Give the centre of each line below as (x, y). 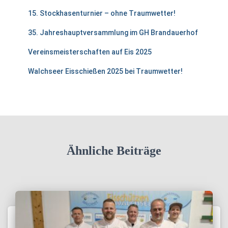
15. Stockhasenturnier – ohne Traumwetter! (102, 13)
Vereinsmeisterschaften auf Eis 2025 (90, 52)
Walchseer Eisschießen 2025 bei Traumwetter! (105, 71)
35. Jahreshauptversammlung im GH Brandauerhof (113, 33)
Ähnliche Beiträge (114, 151)
